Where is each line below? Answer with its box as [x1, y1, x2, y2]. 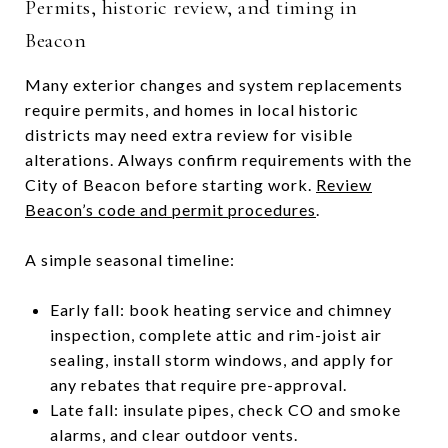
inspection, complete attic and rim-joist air [49, 325, 382, 344]
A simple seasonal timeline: [25, 250, 235, 269]
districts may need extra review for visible [25, 125, 353, 144]
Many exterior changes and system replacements [25, 75, 403, 94]
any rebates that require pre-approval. [49, 375, 347, 394]
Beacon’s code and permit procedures [25, 200, 316, 219]
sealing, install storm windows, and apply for [49, 350, 394, 369]
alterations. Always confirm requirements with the [25, 150, 412, 169]
